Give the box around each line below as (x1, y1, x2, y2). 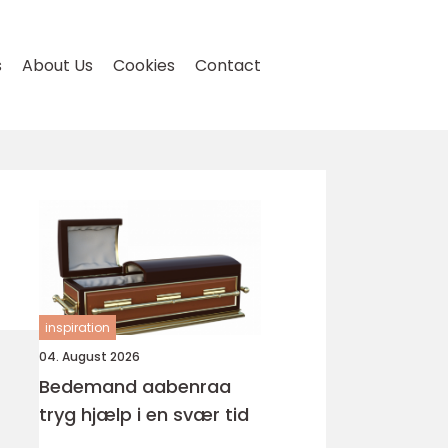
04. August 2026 (39, 348, 140, 365)
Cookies (113, 54, 175, 77)
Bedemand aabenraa (39, 374, 231, 399)
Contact (195, 54, 261, 77)
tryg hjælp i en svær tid (39, 402, 249, 427)
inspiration (45, 319, 110, 336)
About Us (22, 54, 93, 77)
